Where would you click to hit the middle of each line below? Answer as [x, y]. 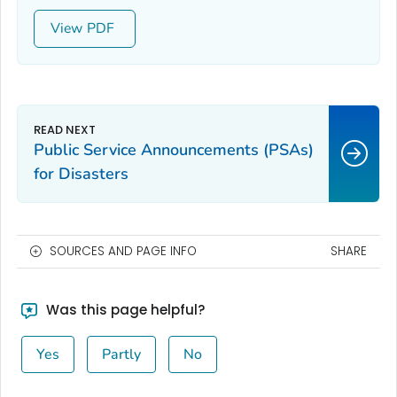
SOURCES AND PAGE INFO [123, 251]
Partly [121, 354]
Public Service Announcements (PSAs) [174, 149]
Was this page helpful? [123, 309]
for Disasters [81, 173]
